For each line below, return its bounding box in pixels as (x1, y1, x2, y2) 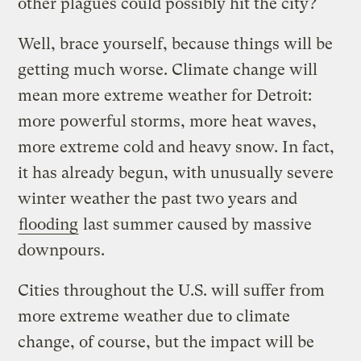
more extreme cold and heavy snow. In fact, (18, 137, 335, 156)
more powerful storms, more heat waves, (18, 111, 317, 131)
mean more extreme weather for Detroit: (18, 85, 313, 105)
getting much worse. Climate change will (18, 60, 318, 79)
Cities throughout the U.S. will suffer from (18, 280, 326, 300)
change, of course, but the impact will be (18, 332, 315, 351)
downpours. (18, 240, 106, 259)
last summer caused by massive (79, 214, 313, 234)
